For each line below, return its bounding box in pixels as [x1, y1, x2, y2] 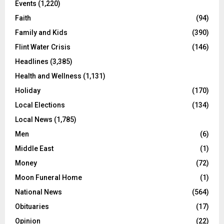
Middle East [15, 144, 53, 153]
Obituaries [15, 202, 49, 211]
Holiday [15, 86, 40, 95]
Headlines [15, 57, 48, 66]
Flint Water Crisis [15, 43, 70, 51]
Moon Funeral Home [15, 173, 82, 182]
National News [15, 188, 62, 196]
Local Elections [15, 101, 65, 109]
